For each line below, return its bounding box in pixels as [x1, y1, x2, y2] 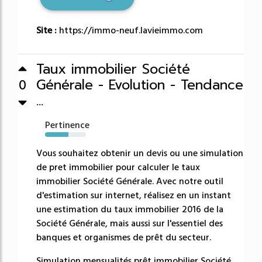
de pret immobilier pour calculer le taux [36, 161, 200, 174]
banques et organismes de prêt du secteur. [36, 231, 211, 244]
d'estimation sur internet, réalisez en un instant [36, 189, 231, 202]
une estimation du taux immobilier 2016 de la [36, 203, 223, 216]
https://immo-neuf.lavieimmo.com [59, 24, 203, 37]
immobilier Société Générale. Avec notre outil [36, 175, 223, 188]
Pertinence [45, 119, 89, 132]
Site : [36, 24, 59, 37]
